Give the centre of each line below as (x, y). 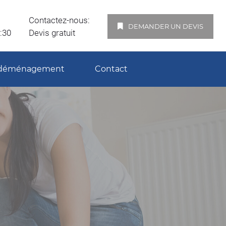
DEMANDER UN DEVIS (166, 26)
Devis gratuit (52, 33)
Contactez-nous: (59, 20)
